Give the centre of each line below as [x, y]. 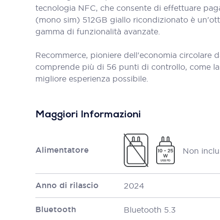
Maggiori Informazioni [88, 115]
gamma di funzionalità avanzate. [98, 31]
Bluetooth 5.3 [150, 210]
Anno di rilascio [67, 185]
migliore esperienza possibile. [92, 79]
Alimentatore [62, 150]
